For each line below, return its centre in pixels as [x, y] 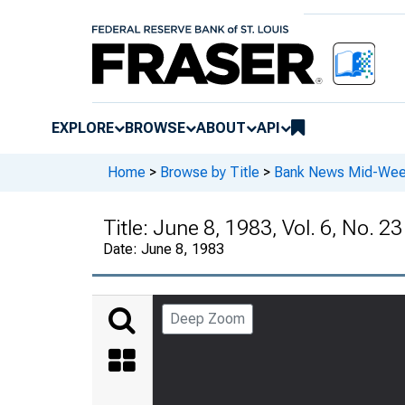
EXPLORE [83, 127]
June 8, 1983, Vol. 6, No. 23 [278, 227]
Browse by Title [210, 173]
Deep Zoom [207, 318]
